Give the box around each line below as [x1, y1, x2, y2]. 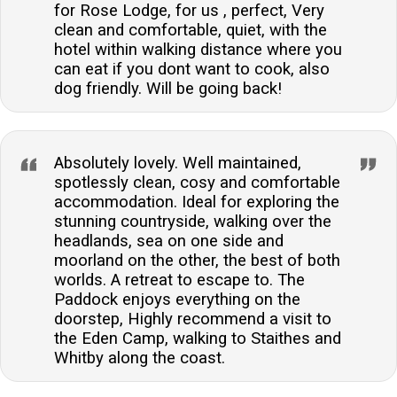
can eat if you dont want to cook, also [54, 58, 330, 79]
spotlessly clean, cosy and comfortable [54, 172, 340, 192]
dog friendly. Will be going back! [54, 78, 282, 98]
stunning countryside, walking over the [54, 211, 331, 231]
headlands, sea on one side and [54, 230, 284, 251]
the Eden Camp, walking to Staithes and [54, 328, 341, 348]
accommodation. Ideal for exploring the [54, 191, 339, 212]
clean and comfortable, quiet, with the [54, 19, 327, 40]
